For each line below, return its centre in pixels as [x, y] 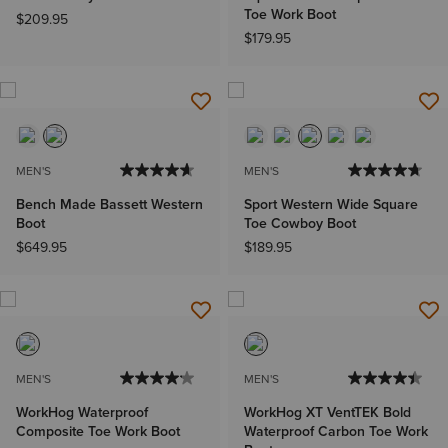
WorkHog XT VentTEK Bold [327, 412]
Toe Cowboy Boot [300, 223]
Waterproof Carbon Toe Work [336, 431]
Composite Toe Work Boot [98, 431]
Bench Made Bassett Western [109, 204]
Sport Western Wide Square [331, 204]
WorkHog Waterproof [82, 412]
